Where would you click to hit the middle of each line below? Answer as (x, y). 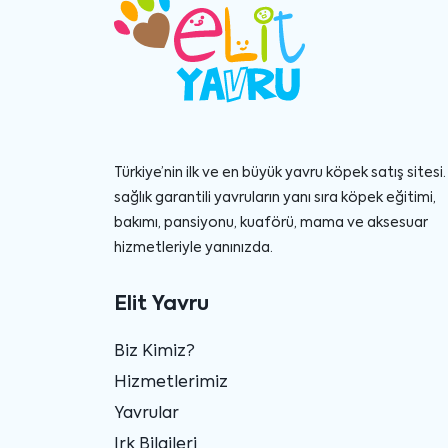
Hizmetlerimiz (171, 382)
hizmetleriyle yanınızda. (193, 247)
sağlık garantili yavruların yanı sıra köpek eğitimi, (275, 197)
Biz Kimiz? (154, 351)
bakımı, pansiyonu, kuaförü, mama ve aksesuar (271, 222)
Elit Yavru (161, 304)
